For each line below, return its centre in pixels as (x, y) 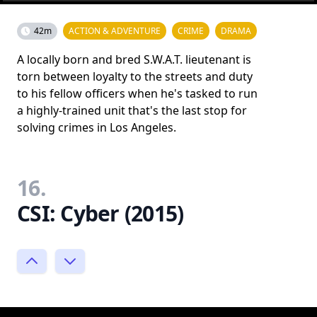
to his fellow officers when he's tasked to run (137, 93)
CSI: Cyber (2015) (100, 213)
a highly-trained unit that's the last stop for (132, 110)
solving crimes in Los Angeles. (97, 127)
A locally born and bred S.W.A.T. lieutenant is (134, 59)
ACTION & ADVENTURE (115, 31)
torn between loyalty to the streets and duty (135, 76)
